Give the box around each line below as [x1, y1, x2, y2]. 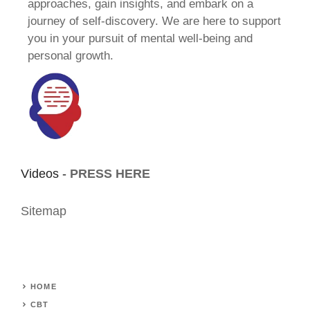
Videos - [21, 167, 70, 181]
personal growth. [28, 49, 113, 62]
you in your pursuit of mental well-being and [28, 32, 253, 45]
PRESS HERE [70, 167, 150, 181]
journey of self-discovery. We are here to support [28, 15, 281, 28]
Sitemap [21, 204, 66, 218]
